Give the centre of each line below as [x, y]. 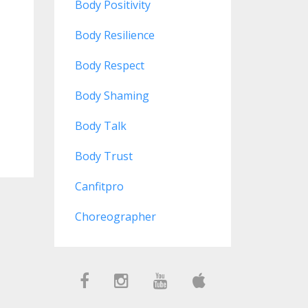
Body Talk [100, 126]
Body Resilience [114, 35]
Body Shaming [112, 96]
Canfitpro [99, 186]
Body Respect [109, 65]
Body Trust [103, 156]
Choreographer [115, 217]
